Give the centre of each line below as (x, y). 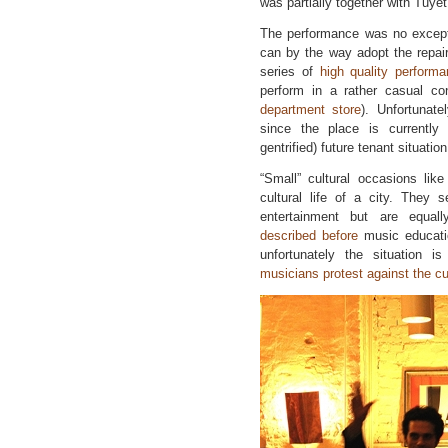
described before (309, 235)
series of (290, 71)
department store (311, 109)
